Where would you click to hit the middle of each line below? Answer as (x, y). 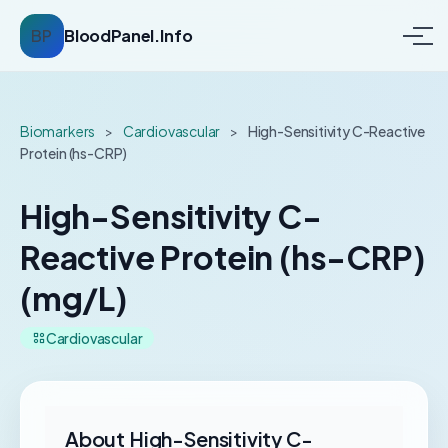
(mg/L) (73, 298)
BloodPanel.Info (128, 35)
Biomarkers (58, 131)
